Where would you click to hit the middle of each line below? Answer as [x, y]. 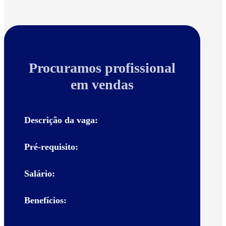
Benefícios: [45, 201]
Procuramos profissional [102, 68]
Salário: [40, 174]
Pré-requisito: [51, 147]
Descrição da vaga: [61, 120]
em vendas [102, 85]
